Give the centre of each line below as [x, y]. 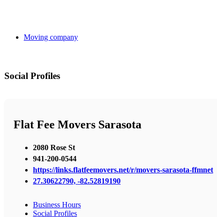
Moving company [51, 37]
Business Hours [57, 204]
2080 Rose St [54, 147]
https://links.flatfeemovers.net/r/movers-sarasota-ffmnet [123, 170]
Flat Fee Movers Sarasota [77, 125]
